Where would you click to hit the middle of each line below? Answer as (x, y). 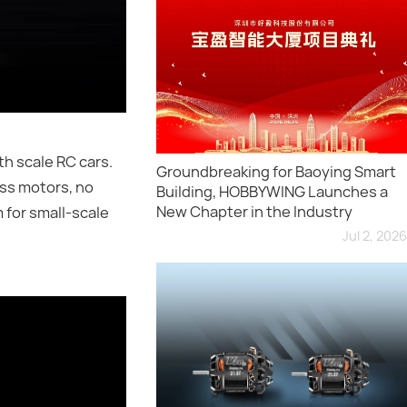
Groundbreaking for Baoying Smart (276, 172)
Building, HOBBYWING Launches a (272, 192)
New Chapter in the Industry (254, 212)
